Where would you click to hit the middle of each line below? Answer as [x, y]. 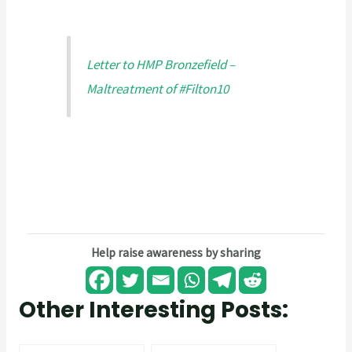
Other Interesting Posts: [153, 310]
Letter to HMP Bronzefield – [161, 64]
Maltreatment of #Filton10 [158, 88]
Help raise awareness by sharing [176, 252]
